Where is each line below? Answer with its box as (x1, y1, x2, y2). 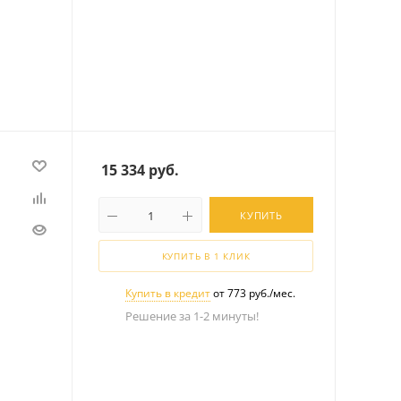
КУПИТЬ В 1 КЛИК (161, 250, 251, 263)
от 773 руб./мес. (210, 286, 295, 302)
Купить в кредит (125, 286, 210, 302)
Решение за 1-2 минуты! (125, 308, 259, 325)
